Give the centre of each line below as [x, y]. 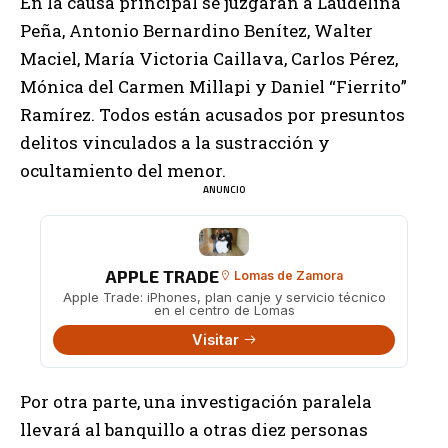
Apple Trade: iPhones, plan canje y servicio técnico [224, 296]
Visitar [217, 339]
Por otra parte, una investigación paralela [196, 401]
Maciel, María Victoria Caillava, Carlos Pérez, [209, 58]
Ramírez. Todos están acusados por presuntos [212, 114]
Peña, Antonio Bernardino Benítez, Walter [196, 30]
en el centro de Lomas [224, 309]
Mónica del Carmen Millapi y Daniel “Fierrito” [213, 86]
